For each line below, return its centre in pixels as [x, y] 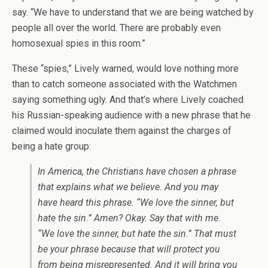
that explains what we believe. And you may [128, 187]
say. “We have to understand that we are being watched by [133, 12]
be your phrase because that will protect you [129, 249]
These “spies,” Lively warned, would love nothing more [125, 68]
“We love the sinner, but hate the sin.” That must [137, 234]
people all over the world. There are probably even [116, 28]
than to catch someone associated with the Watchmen [124, 84]
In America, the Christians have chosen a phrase [137, 171]
